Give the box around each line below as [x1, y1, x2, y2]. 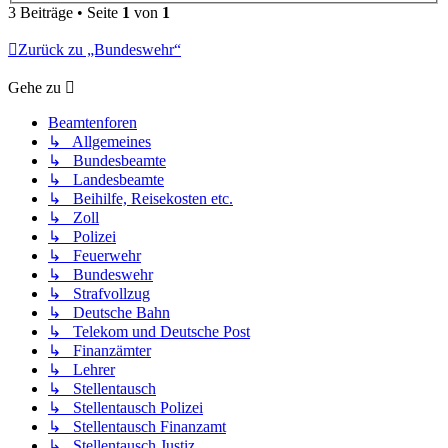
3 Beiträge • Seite [8, 3, 122, 21]
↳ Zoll [48, 208, 99, 226]
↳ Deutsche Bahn [48, 303, 170, 321]
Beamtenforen [48, 113, 137, 131]
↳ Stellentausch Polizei [48, 398, 203, 416]
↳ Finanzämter [48, 341, 151, 359]
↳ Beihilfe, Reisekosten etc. [48, 189, 233, 207]
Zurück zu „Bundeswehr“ [18, 40, 181, 58]
